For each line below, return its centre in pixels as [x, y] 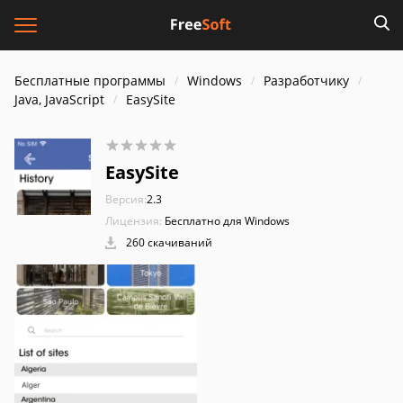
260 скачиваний [168, 242]
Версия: [126, 199]
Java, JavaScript [59, 99]
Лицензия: [134, 221]
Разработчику [306, 81]
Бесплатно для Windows [227, 221]
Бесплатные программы [90, 81]
